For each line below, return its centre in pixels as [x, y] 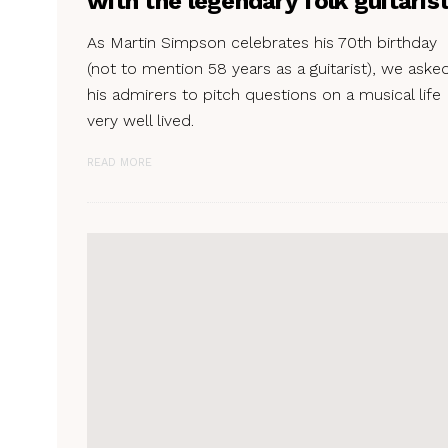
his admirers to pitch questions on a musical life [264, 94]
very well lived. [140, 120]
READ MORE [119, 162]
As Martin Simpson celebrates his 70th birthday [262, 42]
